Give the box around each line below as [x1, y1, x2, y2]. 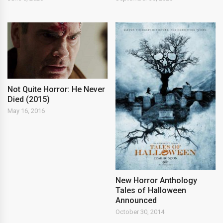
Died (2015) [7, 94, 50, 104]
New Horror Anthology [115, 176, 198, 186]
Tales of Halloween [115, 186, 187, 196]
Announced [115, 196, 157, 206]
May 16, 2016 [7, 107, 45, 114]
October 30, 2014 [115, 208, 165, 216]
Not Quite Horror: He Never [7, 84, 105, 94]
